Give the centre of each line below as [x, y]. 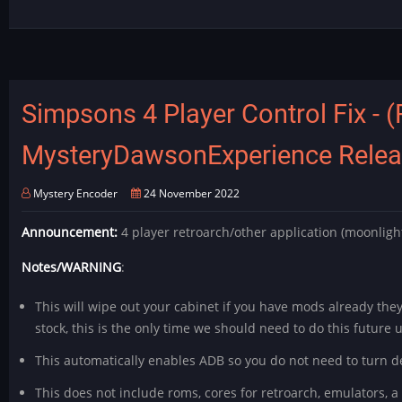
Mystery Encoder [76, 193]
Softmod [113, 59]
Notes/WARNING [72, 267]
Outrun [109, 38]
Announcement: [70, 232]
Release [111, 81]
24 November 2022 [190, 193]
